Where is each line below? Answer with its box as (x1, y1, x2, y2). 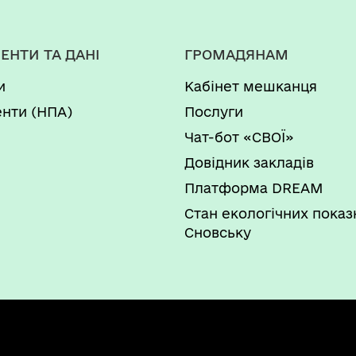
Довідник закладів (184, 154, 314, 170)
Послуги (184, 103, 243, 119)
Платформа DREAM (184, 180, 323, 195)
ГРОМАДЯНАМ (184, 46, 288, 62)
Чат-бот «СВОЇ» (184, 129, 294, 145)
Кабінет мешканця (184, 78, 317, 94)
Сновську (184, 224, 251, 240)
